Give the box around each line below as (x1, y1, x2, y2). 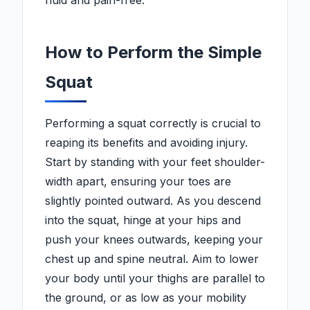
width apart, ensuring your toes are (45, 174, 231, 189)
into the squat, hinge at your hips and (45, 213, 241, 228)
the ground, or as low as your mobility (45, 291, 246, 305)
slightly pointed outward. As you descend (45, 194, 261, 208)
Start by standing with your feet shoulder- (45, 155, 265, 170)
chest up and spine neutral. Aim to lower (45, 252, 259, 266)
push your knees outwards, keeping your (45, 232, 263, 247)
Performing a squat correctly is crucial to (45, 116, 261, 131)
